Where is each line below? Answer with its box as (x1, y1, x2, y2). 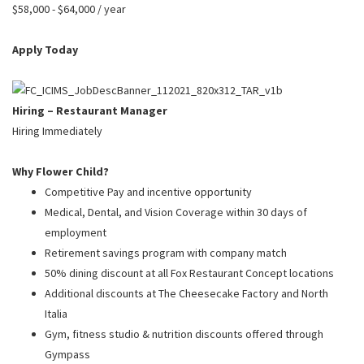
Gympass (45, 346, 90, 362)
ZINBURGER (100, 56, 178, 71)
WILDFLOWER (100, 27, 194, 42)
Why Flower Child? (12, 163, 109, 179)
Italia (45, 305, 67, 321)
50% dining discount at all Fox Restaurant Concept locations (45, 265, 334, 280)
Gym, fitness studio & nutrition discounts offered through (45, 326, 323, 341)
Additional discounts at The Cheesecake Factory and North (45, 285, 328, 301)
